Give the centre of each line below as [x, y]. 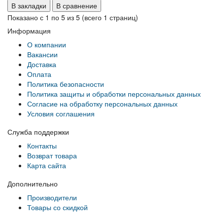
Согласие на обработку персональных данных [102, 103]
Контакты [42, 145]
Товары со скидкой [57, 207]
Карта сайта [47, 165]
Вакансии [42, 54]
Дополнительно [33, 183]
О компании [47, 44]
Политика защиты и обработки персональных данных [114, 93]
